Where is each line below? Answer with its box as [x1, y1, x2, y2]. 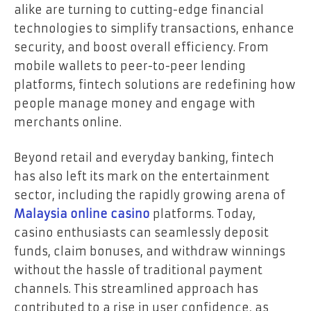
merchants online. [14, 115, 121, 129]
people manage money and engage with [14, 96, 255, 110]
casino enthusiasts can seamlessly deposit [14, 226, 269, 240]
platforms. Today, [150, 207, 255, 221]
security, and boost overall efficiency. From [14, 40, 269, 54]
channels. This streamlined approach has [14, 282, 258, 296]
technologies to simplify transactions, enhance [14, 21, 294, 35]
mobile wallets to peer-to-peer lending [14, 58, 246, 73]
